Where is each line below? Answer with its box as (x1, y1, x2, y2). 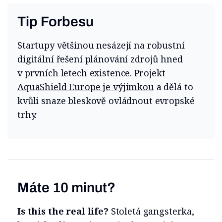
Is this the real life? (17, 205, 109, 218)
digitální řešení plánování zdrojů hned (17, 53, 183, 65)
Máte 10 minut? (17, 180, 115, 196)
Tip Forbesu (17, 14, 94, 30)
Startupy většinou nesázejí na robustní (17, 39, 185, 52)
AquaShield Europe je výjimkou (17, 81, 154, 93)
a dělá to (154, 81, 193, 93)
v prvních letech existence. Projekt (17, 67, 166, 79)
